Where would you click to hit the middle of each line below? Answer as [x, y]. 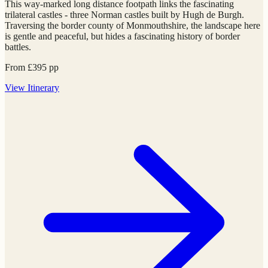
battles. [18, 47]
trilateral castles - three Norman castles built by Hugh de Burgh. [124, 14]
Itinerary [43, 87]
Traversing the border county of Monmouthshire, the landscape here [133, 25]
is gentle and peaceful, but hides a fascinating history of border [122, 36]
